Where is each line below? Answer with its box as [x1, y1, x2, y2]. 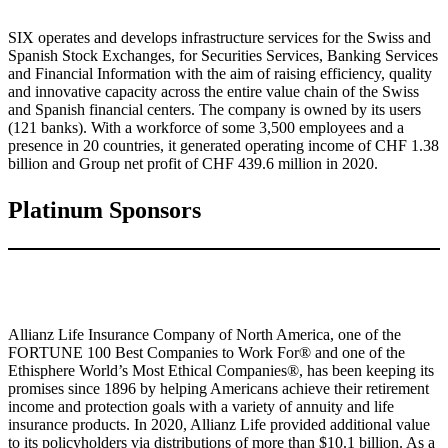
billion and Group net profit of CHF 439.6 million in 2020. [8, 155, 378, 173]
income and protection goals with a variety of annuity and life [8, 398, 394, 416]
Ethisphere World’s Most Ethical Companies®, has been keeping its [8, 362, 434, 380]
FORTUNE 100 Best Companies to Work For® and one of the [8, 344, 405, 362]
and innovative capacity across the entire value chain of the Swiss [8, 83, 419, 101]
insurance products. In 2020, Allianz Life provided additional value [8, 416, 430, 434]
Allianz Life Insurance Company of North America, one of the [8, 326, 401, 344]
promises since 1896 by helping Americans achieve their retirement [8, 380, 429, 398]
